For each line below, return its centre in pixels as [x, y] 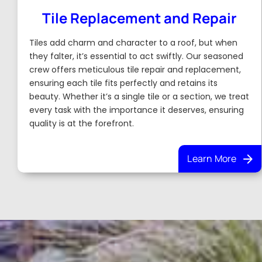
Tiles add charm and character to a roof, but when [134, 43]
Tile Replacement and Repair [140, 18]
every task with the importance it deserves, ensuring [137, 110]
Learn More [212, 158]
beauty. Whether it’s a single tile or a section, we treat [139, 96]
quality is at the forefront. [82, 123]
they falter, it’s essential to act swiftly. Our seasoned [137, 56]
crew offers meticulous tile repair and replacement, [135, 70]
